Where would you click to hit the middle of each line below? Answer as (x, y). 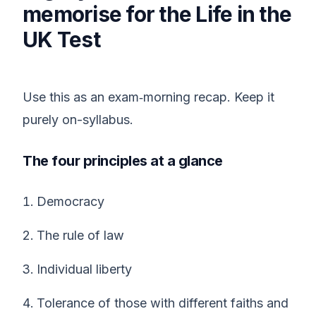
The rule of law (80, 235)
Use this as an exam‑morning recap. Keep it (148, 97)
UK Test (61, 39)
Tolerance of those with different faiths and (163, 303)
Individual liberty (84, 269)
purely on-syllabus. (78, 120)
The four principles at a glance (123, 161)
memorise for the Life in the (157, 14)
